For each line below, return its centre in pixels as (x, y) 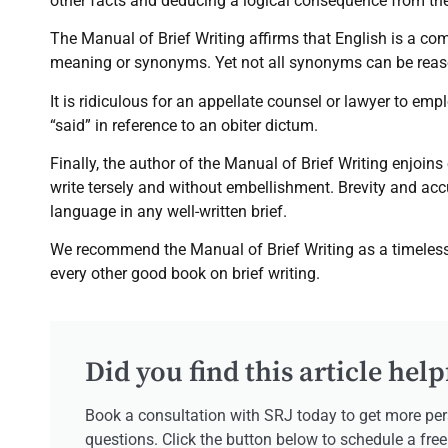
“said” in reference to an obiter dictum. (184, 125)
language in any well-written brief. (168, 212)
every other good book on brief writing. (185, 274)
